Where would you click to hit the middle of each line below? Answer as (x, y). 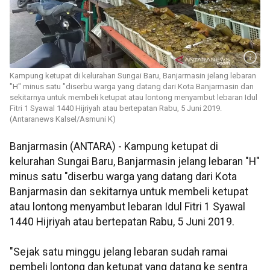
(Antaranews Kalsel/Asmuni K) (63, 119)
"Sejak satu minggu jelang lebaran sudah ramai (119, 252)
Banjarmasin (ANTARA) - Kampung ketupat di (114, 147)
